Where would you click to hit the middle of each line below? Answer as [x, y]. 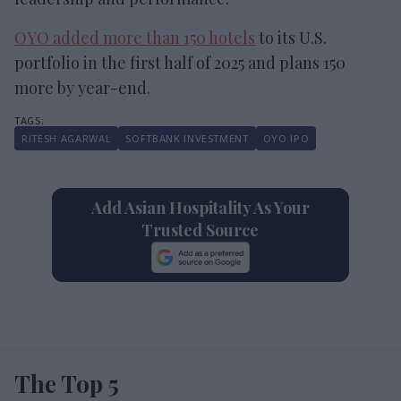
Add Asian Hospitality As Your [200, 207]
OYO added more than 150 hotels [135, 37]
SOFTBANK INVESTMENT [187, 138]
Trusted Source [200, 230]
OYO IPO [286, 138]
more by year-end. [82, 87]
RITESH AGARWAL [67, 138]
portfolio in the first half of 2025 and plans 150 [180, 62]
